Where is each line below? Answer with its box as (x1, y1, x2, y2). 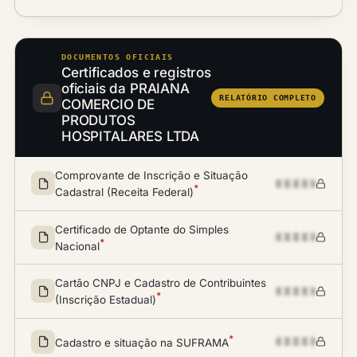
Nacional (55, 239, 100, 252)
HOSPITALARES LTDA (61, 128, 200, 144)
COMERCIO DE (61, 96, 155, 112)
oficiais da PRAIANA (61, 80, 190, 96)
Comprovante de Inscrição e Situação (55, 169, 248, 182)
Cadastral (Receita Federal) (55, 185, 194, 198)
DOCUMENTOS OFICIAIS (61, 53, 174, 61)
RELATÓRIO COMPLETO (219, 92, 316, 102)
